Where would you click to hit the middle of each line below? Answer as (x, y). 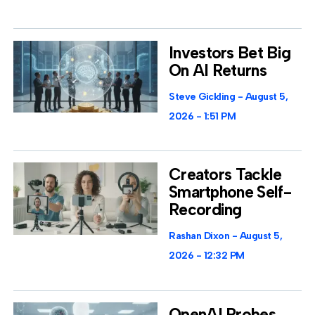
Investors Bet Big (230, 52)
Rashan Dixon (200, 236)
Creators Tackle (225, 175)
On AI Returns (218, 70)
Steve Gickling (203, 96)
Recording (205, 210)
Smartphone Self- (230, 192)
